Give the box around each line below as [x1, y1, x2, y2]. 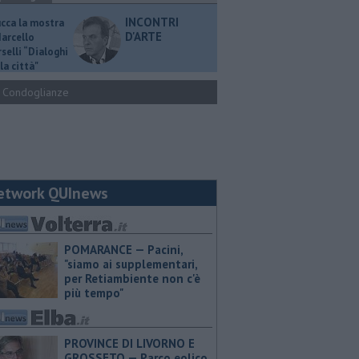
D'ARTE [125, 29, 162, 44]
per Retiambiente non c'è [64, 271, 200, 286]
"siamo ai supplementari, [64, 256, 197, 272]
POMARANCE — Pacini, [64, 242, 183, 257]
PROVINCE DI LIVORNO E [64, 336, 195, 351]
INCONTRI [125, 14, 179, 30]
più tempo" [64, 285, 123, 301]
